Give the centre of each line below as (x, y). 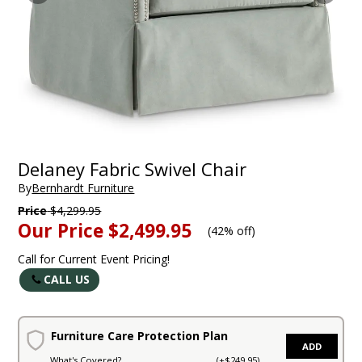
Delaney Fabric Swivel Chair (133, 168)
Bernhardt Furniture (83, 188)
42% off (232, 231)
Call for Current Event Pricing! (94, 259)
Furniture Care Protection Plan (139, 336)
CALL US (67, 280)
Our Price (61, 231)
